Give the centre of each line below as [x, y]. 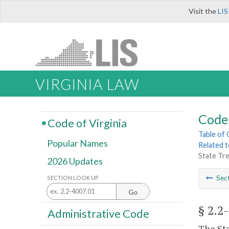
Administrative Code [98, 213]
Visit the [203, 11]
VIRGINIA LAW [87, 85]
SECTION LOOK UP [73, 177]
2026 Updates [75, 161]
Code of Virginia [87, 123]
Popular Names [77, 143]
